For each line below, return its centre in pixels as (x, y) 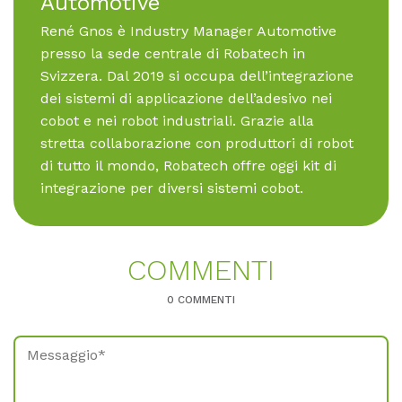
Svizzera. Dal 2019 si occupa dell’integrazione (197, 76)
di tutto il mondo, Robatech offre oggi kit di (188, 166)
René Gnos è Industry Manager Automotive (188, 31)
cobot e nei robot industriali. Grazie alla (177, 121)
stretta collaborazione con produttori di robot (197, 144)
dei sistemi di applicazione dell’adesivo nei (186, 99)
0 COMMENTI (201, 300)
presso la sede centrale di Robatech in (173, 54)
